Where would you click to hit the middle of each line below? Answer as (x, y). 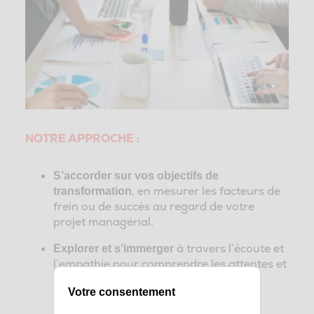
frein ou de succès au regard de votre (153, 207)
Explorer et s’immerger (113, 249)
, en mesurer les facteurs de (206, 191)
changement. (88, 295)
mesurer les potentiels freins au (138, 280)
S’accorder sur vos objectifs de (136, 176)
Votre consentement (122, 292)
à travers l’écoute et (228, 249)
